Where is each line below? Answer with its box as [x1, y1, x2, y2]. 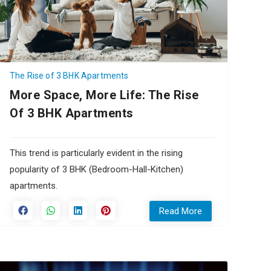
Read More [159, 206, 202, 217]
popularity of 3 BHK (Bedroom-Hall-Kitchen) [10, 164, 183, 175]
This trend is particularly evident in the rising [10, 148, 183, 159]
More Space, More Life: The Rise [10, 88, 199, 103]
